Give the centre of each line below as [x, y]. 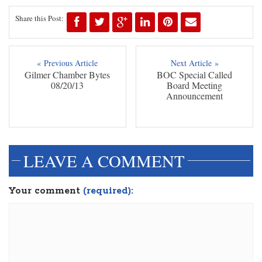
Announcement [195, 96]
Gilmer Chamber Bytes [68, 75]
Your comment [46, 191]
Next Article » [194, 63]
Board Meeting [195, 85]
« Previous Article [68, 63]
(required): [108, 191]
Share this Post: [39, 18]
